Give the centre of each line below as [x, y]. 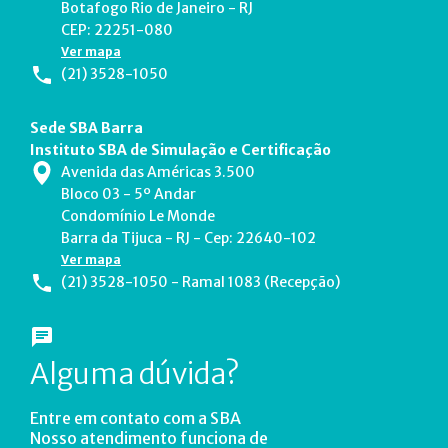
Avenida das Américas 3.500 [158, 171]
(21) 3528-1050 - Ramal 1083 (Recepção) [200, 281]
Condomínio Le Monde [138, 215]
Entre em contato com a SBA [135, 417]
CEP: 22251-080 [117, 29]
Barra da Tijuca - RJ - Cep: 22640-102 [188, 237]
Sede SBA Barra [86, 127]
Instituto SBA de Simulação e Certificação [180, 149]
